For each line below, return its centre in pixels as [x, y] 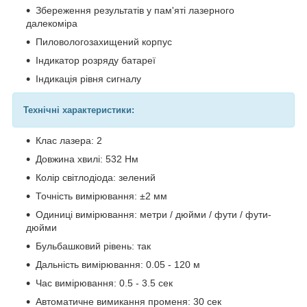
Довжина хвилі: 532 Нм [87, 159]
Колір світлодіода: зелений [96, 177]
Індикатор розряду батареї [96, 60]
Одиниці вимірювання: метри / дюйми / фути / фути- [153, 214]
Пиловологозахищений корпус [104, 41]
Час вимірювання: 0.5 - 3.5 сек [104, 283]
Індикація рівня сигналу [88, 78]
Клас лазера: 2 [69, 140]
